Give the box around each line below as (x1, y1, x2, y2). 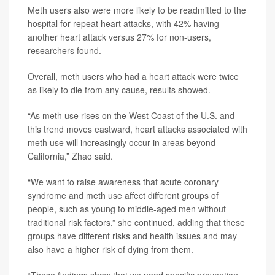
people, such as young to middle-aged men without (28, 203, 226, 215)
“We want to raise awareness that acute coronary (28, 176, 219, 188)
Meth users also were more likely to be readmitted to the (28, 4, 246, 17)
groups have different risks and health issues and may (28, 230, 237, 242)
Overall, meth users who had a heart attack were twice (28, 70, 239, 83)
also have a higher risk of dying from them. (28, 243, 193, 256)
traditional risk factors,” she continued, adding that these (28, 216, 245, 229)
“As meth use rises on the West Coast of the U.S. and (28, 109, 234, 122)
